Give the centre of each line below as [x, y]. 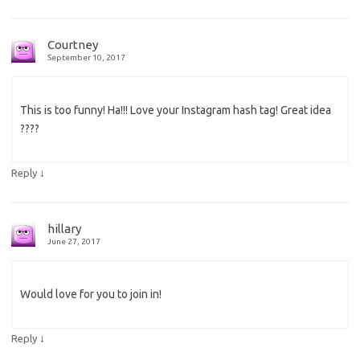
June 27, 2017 [74, 242]
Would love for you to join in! [91, 295]
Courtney [73, 45]
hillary [64, 229]
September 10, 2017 [86, 58]
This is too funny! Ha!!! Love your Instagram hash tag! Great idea [176, 110]
